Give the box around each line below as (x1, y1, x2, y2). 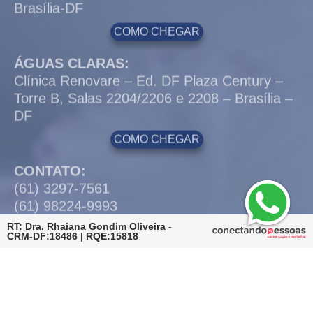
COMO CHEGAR (113, 21, 200, 34)
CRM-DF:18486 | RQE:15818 (7, 231, 138, 242)
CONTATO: (14, 51, 86, 67)
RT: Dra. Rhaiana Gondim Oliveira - (7, 221, 172, 233)
